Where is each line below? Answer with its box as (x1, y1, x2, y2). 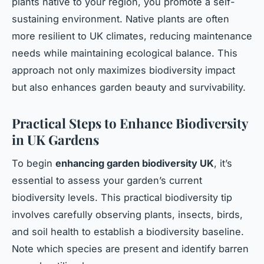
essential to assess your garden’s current (12, 174, 202, 187)
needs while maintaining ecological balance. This (12, 47, 237, 59)
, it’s (214, 157, 232, 170)
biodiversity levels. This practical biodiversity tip (12, 192, 232, 204)
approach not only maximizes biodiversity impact (12, 64, 235, 76)
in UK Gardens (12, 130, 99, 148)
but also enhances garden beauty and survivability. (12, 81, 246, 93)
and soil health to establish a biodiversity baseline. (12, 226, 244, 238)
